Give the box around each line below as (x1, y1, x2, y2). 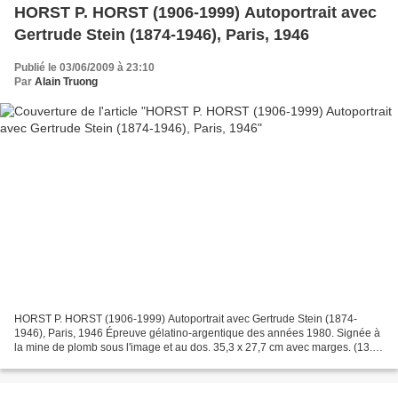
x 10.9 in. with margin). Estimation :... (14, 355, 189, 369)
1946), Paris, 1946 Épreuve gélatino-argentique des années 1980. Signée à (14, 327, 380, 340)
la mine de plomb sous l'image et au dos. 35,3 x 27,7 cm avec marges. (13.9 (14, 341, 378, 354)
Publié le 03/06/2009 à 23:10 (14, 60, 155, 74)
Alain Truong (35, 75, 98, 88)
